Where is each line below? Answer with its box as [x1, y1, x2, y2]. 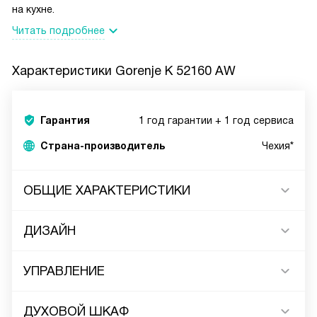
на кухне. [12, 4, 54, 16]
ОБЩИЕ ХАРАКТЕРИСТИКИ [23, 183, 190, 198]
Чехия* [262, 140, 294, 152]
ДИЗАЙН [23, 224, 76, 238]
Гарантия [40, 115, 90, 127]
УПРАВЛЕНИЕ [23, 264, 105, 279]
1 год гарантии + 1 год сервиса [139, 115, 294, 127]
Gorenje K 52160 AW [115, 64, 236, 79]
